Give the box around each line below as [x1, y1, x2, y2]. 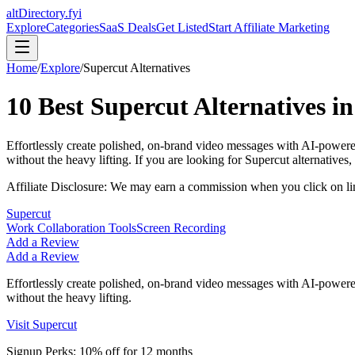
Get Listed [156, 21, 208, 34]
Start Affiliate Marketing [208, 21, 330, 34]
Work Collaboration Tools [6, 220, 136, 235]
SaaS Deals [99, 21, 156, 34]
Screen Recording [136, 220, 226, 235]
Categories [46, 21, 99, 34]
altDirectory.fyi [6, 6, 82, 20]
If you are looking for [135, 152, 245, 166]
